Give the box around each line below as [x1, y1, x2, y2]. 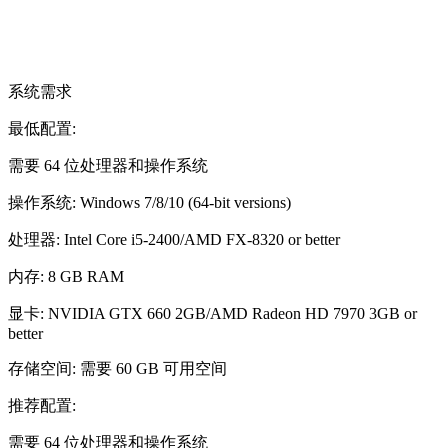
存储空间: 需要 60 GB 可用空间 [8, 360, 227, 377]
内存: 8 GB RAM [8, 268, 124, 285]
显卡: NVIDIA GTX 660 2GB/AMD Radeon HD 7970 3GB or [8, 305, 417, 322]
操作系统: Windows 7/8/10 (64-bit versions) [8, 194, 291, 211]
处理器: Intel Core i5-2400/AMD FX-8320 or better [8, 231, 340, 248]
